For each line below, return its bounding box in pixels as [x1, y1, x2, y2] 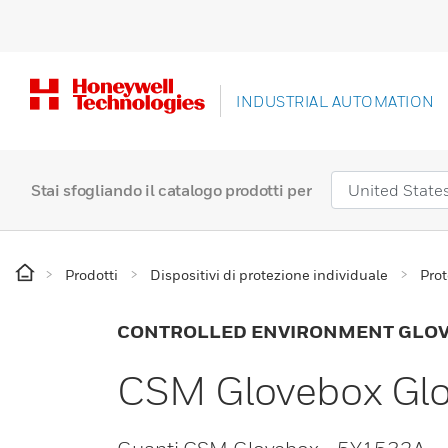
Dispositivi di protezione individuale [150, 266, 388, 284]
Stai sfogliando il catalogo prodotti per [31, 180, 312, 201]
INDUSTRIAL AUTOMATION [236, 92, 435, 111]
